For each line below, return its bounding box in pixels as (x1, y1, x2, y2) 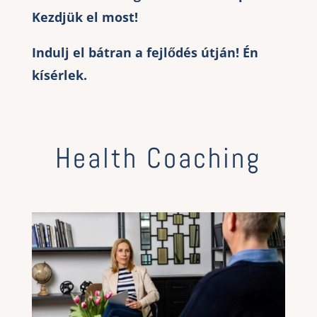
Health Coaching (55, 140, 262, 177)
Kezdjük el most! (31, 8, 138, 26)
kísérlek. (31, 67, 87, 84)
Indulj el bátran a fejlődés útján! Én (31, 44, 258, 62)
